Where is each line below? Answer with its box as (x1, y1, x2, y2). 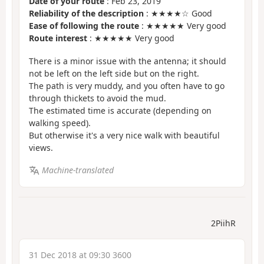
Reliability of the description (29, 8, 144, 19)
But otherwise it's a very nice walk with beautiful (29, 129, 220, 141)
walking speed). (29, 117, 91, 128)
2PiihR (211, 217, 236, 229)
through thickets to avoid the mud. (29, 92, 166, 104)
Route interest (29, 32, 87, 44)
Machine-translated (41, 164, 114, 176)
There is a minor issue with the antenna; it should (29, 55, 226, 67)
